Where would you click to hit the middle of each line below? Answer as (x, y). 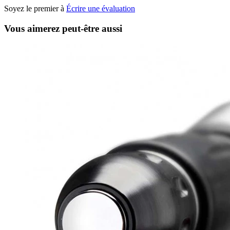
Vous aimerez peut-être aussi (63, 28)
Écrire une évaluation (101, 9)
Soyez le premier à (35, 9)
